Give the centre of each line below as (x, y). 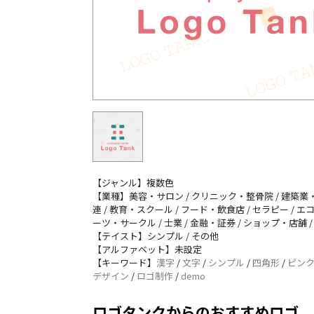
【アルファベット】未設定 (147, 250)
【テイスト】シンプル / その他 (156, 236)
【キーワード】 (124, 263)
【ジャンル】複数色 (133, 183)
